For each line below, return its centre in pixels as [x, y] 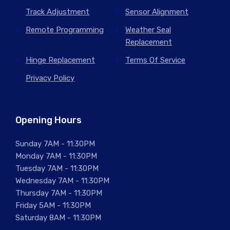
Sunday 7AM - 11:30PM [55, 143]
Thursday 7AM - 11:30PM [59, 193]
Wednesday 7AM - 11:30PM [62, 180]
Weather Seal [148, 30]
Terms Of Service [155, 60]
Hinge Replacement [60, 60]
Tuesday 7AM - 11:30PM [57, 168]
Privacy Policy [50, 78]
